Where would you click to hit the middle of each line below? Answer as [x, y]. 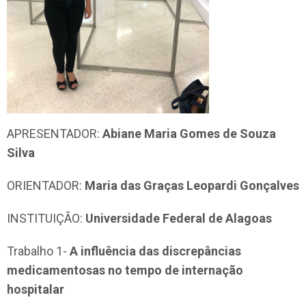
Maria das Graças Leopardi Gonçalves [192, 186]
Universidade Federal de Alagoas [179, 219]
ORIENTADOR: [46, 186]
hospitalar [36, 290]
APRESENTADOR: [55, 134]
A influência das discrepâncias [155, 251]
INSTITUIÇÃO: [46, 219]
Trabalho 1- [38, 251]
